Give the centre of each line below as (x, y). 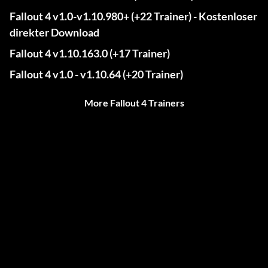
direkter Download (54, 33)
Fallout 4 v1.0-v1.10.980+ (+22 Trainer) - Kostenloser (133, 16)
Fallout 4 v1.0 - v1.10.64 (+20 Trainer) (96, 74)
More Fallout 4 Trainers (134, 103)
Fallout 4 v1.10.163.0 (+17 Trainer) (90, 54)
